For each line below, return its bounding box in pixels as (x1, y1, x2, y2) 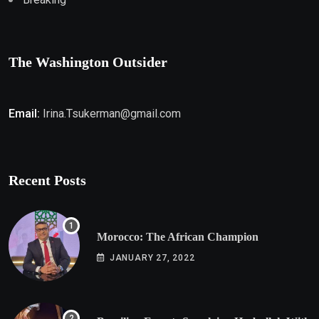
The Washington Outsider (9, 54, 167, 70)
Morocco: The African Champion (97, 231, 259, 244)
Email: (9, 107, 40, 121)
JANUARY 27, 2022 (109, 253, 195, 263)
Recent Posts (9, 172, 86, 189)
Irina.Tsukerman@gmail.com (43, 107, 181, 121)
